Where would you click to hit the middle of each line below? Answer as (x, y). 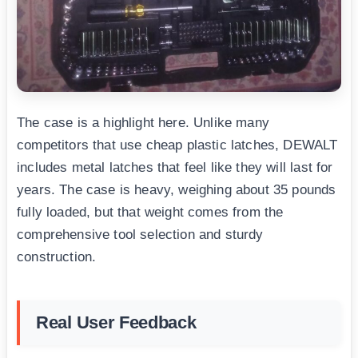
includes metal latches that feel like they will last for (175, 167)
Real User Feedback (116, 322)
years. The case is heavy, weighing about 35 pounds (177, 189)
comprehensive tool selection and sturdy (140, 234)
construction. (57, 257)
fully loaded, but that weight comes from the (150, 212)
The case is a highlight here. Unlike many (143, 122)
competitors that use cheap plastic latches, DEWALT (177, 145)
